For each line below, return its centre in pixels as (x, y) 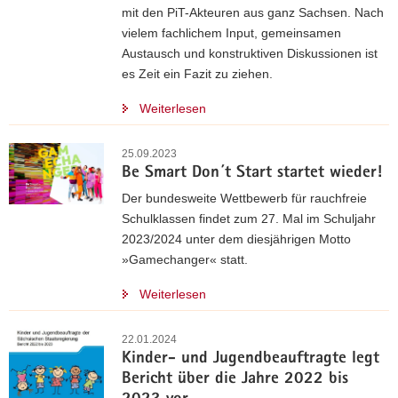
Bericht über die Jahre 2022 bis (235, 380)
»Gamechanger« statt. (185, 260)
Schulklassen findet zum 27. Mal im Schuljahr (249, 219)
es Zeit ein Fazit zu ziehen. (197, 74)
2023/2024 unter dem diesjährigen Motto (236, 239)
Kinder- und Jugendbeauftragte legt (251, 360)
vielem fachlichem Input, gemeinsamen (231, 33)
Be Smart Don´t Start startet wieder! (252, 174)
